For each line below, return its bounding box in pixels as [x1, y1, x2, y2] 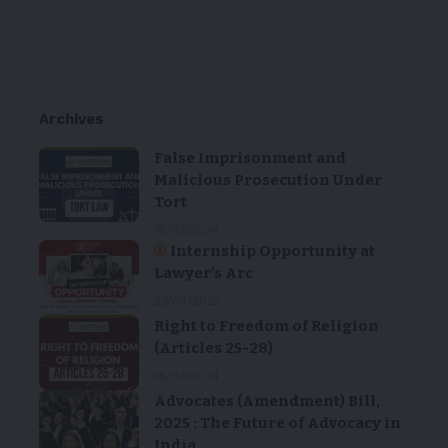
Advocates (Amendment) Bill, [154, 391, 380, 410]
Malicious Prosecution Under [154, 170, 382, 189]
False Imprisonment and [154, 148, 346, 167]
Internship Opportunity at [170, 241, 375, 260]
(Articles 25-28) [154, 338, 273, 357]
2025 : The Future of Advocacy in [154, 413, 401, 432]
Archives [39, 109, 104, 128]
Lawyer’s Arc [154, 263, 253, 282]
